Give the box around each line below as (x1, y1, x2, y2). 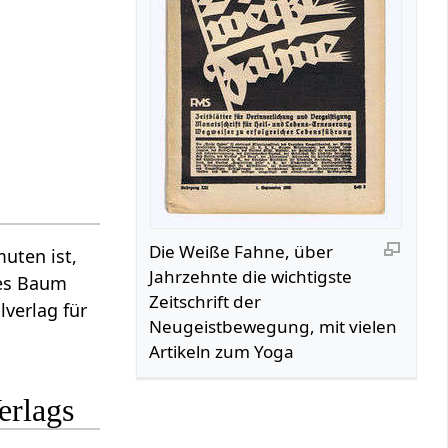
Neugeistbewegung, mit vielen (149, 314, 398, 338)
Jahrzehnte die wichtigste (149, 264, 353, 288)
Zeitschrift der (149, 289, 262, 313)
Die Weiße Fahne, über (149, 239, 334, 263)
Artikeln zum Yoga (149, 339, 295, 363)
